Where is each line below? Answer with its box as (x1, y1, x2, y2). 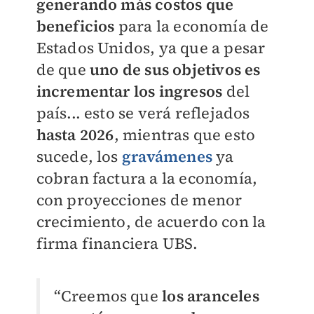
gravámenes (121, 146, 212, 167)
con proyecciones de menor (36, 189, 243, 210)
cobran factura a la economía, (36, 168, 258, 189)
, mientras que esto (114, 124, 256, 145)
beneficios (36, 15, 115, 36)
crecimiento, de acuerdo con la (36, 211, 266, 232)
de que (36, 59, 90, 80)
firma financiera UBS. (36, 233, 198, 254)
